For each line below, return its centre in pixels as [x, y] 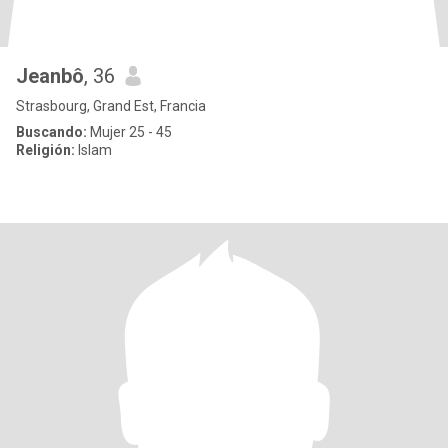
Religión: [45, 150]
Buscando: [51, 132]
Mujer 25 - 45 [129, 132]
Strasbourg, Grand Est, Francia [111, 106]
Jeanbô [50, 76]
